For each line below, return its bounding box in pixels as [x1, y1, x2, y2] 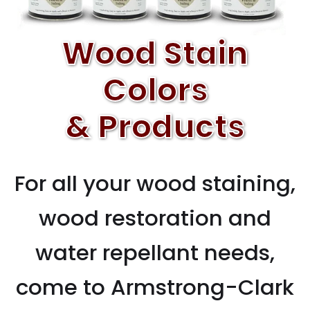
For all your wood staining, [15, 167, 295, 199]
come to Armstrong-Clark [16, 271, 294, 302]
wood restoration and [39, 202, 271, 233]
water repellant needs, [35, 237, 275, 268]
